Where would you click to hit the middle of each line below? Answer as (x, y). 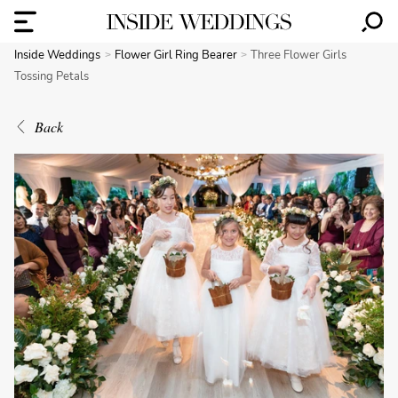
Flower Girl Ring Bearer (177, 55)
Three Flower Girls (299, 55)
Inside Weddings (57, 55)
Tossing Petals (52, 76)
